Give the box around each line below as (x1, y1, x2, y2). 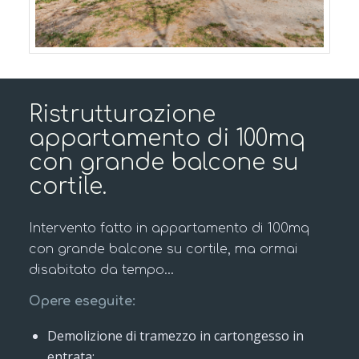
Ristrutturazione (28, 102, 216, 127)
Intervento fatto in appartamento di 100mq (28, 220, 309, 236)
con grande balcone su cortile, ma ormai (28, 241, 298, 256)
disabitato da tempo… (28, 262, 174, 277)
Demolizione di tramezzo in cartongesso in (46, 326, 304, 345)
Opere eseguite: (28, 294, 135, 309)
